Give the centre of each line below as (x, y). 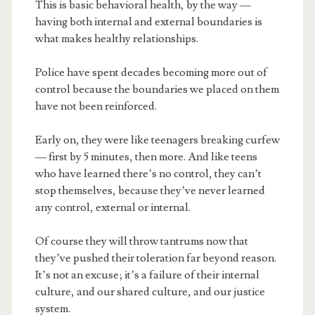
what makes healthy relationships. (116, 39)
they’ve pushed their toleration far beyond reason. (155, 258)
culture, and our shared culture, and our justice (150, 292)
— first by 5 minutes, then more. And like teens (146, 157)
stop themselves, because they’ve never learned (150, 191)
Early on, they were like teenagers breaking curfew (157, 140)
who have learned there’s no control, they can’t (148, 174)
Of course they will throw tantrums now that (141, 242)
